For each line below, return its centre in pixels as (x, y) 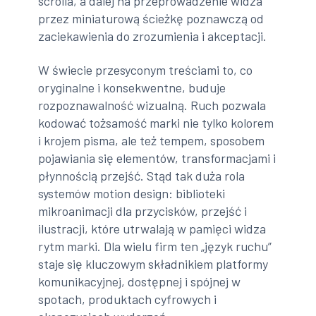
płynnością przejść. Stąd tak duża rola (142, 175)
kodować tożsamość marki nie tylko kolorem (156, 122)
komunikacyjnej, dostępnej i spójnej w (140, 281)
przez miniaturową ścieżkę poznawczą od (151, 19)
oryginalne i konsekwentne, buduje (132, 87)
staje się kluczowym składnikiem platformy (153, 263)
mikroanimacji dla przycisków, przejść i (143, 211)
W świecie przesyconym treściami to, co (146, 69)
